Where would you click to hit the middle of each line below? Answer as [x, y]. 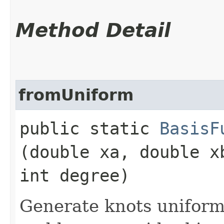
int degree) [74, 175]
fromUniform [76, 95]
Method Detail [93, 30]
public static [89, 128]
